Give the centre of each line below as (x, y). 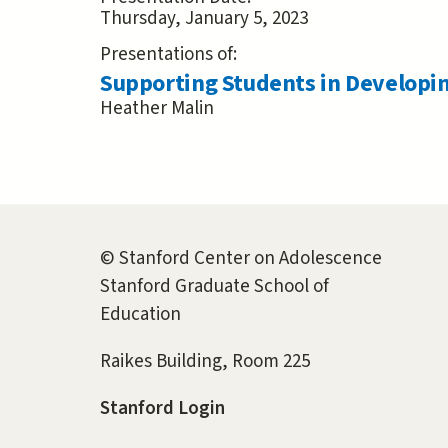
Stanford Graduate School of (214, 286)
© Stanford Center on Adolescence (241, 258)
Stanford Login (162, 408)
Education (140, 314)
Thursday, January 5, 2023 (204, 18)
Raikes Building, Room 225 (205, 361)
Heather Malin (157, 108)
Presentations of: (170, 54)
